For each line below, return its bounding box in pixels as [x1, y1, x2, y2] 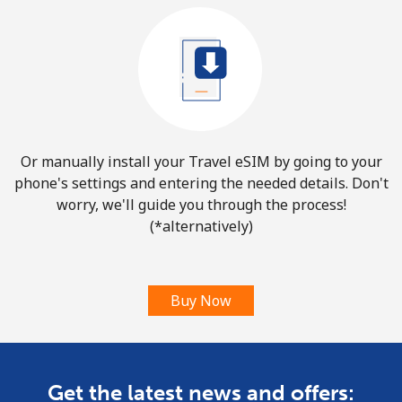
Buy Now [170, 291, 232, 310]
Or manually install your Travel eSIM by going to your [20, 152, 382, 171]
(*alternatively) [149, 216, 253, 236]
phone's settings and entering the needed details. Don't [13, 173, 389, 193]
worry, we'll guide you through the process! [56, 195, 346, 214]
